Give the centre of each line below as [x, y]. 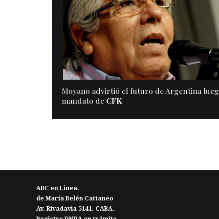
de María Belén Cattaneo [75, 199]
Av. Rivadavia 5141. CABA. [76, 209]
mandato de [84, 101]
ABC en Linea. [58, 188]
